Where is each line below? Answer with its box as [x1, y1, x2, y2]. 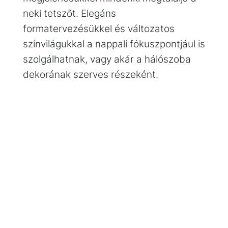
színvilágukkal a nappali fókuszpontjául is [22, 37, 205, 50]
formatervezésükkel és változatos [22, 22, 175, 35]
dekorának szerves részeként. [22, 68, 158, 80]
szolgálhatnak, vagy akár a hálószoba [22, 52, 191, 65]
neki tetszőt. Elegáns [22, 7, 116, 19]
